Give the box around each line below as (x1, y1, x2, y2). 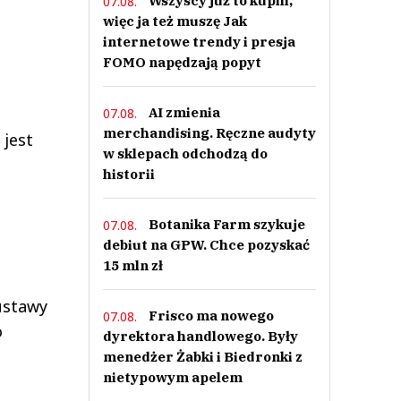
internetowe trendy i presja (102, 33, 295, 50)
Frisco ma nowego (148, 307, 274, 324)
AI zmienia (148, 104, 220, 121)
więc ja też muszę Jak (102, 13, 247, 30)
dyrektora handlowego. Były (102, 328, 298, 345)
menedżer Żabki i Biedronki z (102, 348, 303, 365)
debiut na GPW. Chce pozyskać (102, 236, 310, 253)
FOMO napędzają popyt (102, 54, 261, 71)
